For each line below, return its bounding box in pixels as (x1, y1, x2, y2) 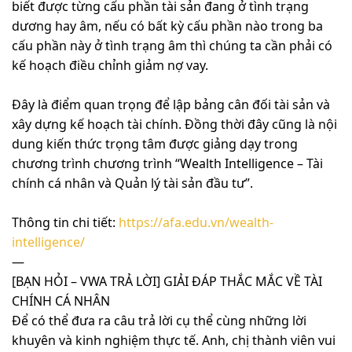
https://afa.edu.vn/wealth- (119, 214, 273, 232)
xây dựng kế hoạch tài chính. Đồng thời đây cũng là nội (12, 115, 337, 134)
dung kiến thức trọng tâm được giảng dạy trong (12, 135, 298, 153)
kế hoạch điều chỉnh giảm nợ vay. (12, 57, 208, 75)
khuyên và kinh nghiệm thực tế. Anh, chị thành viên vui (12, 332, 335, 350)
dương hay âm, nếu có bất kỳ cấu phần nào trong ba (12, 17, 323, 35)
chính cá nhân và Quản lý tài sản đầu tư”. (12, 174, 253, 192)
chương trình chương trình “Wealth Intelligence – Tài (12, 155, 323, 173)
